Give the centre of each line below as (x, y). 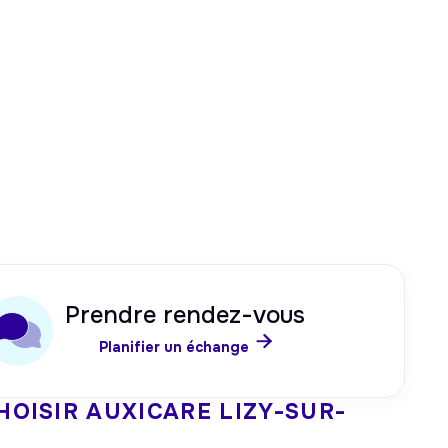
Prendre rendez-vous (185, 314)
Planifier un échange (173, 346)
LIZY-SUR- (283, 412)
